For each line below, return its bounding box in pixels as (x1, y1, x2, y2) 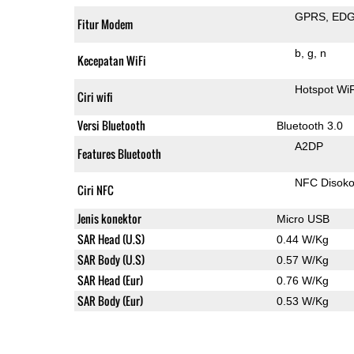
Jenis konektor (77, 209, 141, 227)
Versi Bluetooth (77, 116, 145, 134)
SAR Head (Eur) (77, 271, 143, 288)
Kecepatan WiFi (77, 51, 146, 69)
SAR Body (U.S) (77, 250, 145, 268)
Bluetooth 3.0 (276, 119, 343, 132)
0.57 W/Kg (276, 253, 329, 266)
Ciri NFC (77, 181, 114, 198)
